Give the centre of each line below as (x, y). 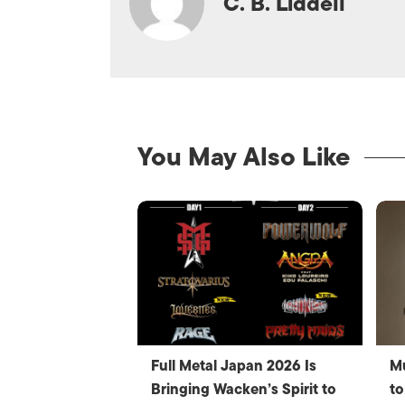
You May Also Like (244, 157)
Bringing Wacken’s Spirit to (244, 390)
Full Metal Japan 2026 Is (234, 366)
